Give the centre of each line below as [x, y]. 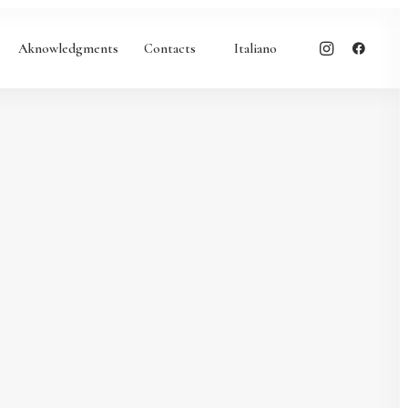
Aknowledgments [68, 48]
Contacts [170, 48]
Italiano [255, 48]
